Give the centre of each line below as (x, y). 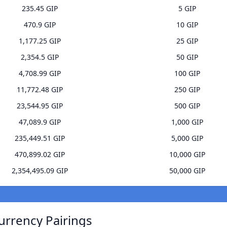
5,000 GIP (187, 138)
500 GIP (187, 106)
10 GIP (187, 25)
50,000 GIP (187, 171)
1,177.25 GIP (40, 41)
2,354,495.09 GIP (40, 171)
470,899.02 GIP (40, 155)
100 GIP (187, 73)
